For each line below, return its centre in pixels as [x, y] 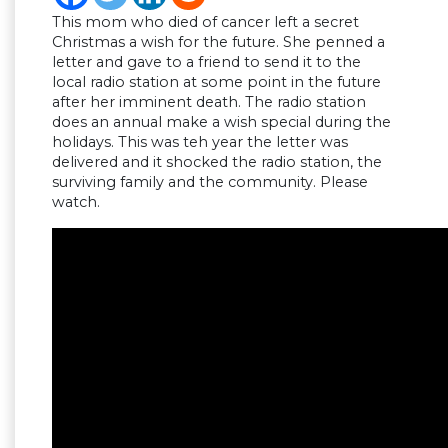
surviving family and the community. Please [210, 182]
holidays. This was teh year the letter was [200, 142]
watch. [76, 202]
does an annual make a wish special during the [221, 122]
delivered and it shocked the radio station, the [217, 162]
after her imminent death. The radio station [209, 102]
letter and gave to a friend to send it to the [206, 62]
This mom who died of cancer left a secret [205, 22]
